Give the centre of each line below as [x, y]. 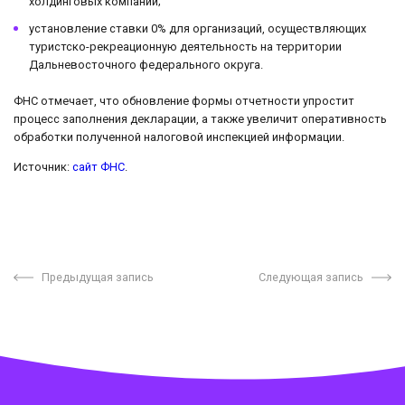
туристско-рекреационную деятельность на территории [185, 46]
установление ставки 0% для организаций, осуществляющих [198, 28]
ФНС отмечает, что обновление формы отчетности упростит [184, 100]
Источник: [43, 166]
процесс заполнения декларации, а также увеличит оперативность [200, 118]
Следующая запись [311, 277]
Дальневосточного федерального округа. [146, 64]
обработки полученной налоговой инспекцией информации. [179, 137]
